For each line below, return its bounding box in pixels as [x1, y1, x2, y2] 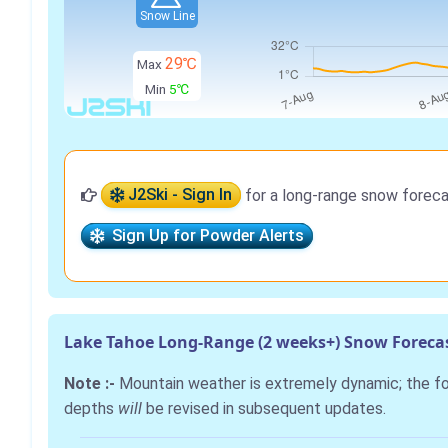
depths [64, 398, 118, 418]
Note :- [64, 373, 119, 393]
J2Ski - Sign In [124, 185, 232, 205]
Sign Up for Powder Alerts [104, 226, 304, 246]
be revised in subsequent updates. [142, 398, 386, 418]
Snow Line [139, 9, 195, 24]
